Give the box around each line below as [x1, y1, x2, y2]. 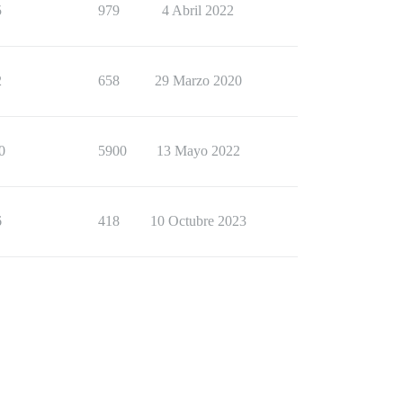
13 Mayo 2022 [156, 143, 240, 158]
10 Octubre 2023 [149, 213, 246, 228]
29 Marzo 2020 [154, 73, 242, 88]
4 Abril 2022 [162, 3, 234, 18]
